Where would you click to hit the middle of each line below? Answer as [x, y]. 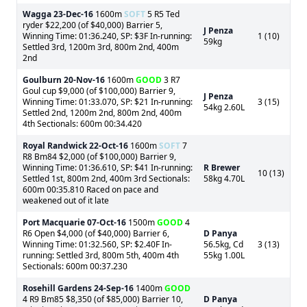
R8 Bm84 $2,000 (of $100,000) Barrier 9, [99, 157]
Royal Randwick [55, 146]
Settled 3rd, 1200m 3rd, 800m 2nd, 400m [101, 47]
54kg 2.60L [224, 107]
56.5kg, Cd [223, 244]
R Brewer [222, 168]
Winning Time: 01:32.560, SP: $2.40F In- [97, 244]
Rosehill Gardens [57, 288]
